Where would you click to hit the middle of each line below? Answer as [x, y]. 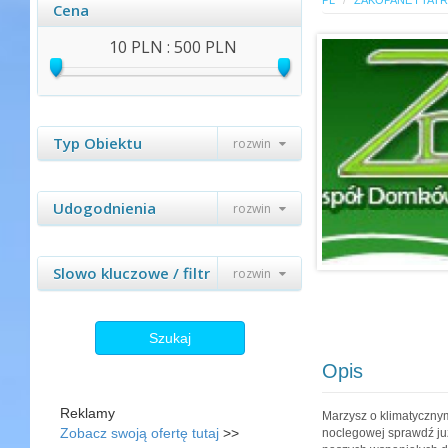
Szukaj [169, 338]
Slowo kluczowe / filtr [131, 273]
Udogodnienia [104, 208]
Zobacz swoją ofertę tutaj [139, 433]
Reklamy [87, 413]
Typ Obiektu [97, 143]
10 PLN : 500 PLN [173, 47]
